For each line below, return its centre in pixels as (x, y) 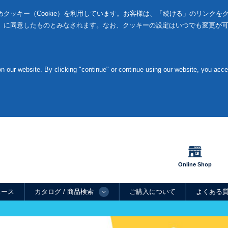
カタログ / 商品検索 (64, 192)
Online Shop (195, 164)
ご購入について (152, 192)
